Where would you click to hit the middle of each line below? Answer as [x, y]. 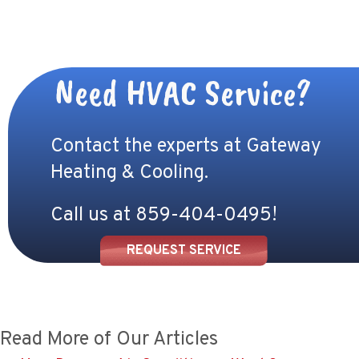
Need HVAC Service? [184, 93]
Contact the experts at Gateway [186, 147]
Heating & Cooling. [129, 173]
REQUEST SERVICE [184, 251]
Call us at [93, 216]
